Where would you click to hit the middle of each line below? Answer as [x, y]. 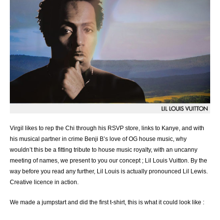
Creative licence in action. [44, 182]
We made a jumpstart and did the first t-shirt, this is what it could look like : [107, 202]
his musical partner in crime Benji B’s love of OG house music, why [98, 139]
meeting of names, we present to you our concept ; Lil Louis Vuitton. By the [109, 160]
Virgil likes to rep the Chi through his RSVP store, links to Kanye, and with [107, 128]
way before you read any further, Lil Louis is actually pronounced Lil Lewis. [109, 171]
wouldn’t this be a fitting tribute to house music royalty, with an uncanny [104, 150]
